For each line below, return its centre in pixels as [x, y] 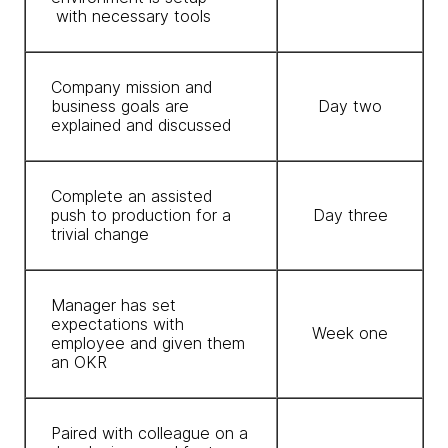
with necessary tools [131, 16]
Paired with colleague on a [149, 433]
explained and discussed [141, 125]
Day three [350, 215]
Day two [350, 106]
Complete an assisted [131, 196]
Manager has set [113, 305]
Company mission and [131, 87]
